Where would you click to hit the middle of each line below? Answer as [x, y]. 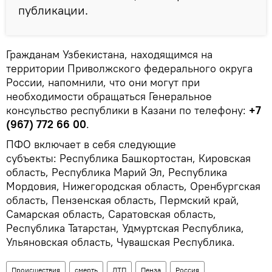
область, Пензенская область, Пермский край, [123, 200]
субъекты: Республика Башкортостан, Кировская [128, 158]
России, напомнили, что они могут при [103, 83]
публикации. [53, 10]
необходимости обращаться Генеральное [109, 97]
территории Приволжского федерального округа [129, 69]
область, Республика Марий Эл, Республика [117, 172]
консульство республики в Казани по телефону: [127, 110]
